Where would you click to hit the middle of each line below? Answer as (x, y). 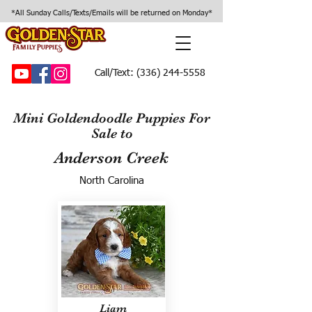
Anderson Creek (111, 158)
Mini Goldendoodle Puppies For (112, 118)
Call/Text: (114, 73)
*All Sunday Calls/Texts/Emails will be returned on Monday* (111, 13)
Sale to (112, 133)
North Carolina (111, 181)
